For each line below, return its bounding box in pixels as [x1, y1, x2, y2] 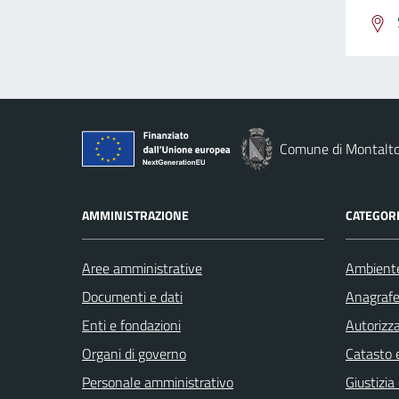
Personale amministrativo [82, 370, 233, 393]
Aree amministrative [82, 256, 202, 279]
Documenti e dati [82, 285, 183, 307]
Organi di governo [82, 342, 186, 364]
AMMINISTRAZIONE [82, 205, 189, 224]
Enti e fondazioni [82, 313, 181, 336]
